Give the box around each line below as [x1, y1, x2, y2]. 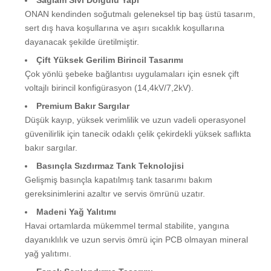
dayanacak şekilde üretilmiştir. [25, 36, 139, 47]
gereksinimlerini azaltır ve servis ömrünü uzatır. [25, 188, 205, 198]
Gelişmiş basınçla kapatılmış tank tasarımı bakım [25, 174, 212, 184]
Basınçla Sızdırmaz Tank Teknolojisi [36, 160, 184, 171]
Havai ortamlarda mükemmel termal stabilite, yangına [25, 220, 229, 230]
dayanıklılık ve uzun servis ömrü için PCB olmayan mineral [25, 234, 248, 244]
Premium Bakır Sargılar [36, 100, 129, 111]
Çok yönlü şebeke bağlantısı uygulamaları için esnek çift [25, 68, 239, 79]
